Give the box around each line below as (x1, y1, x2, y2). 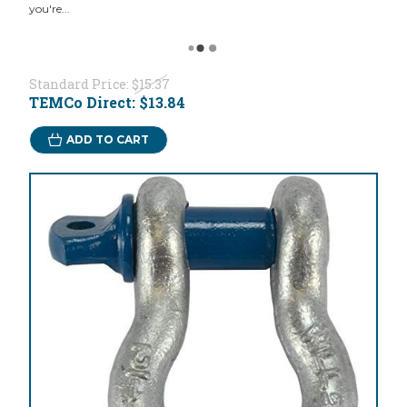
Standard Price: (28, 75, 132, 94)
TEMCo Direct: (28, 93, 139, 113)
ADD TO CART (65, 133, 149, 147)
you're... (28, 2, 70, 16)
